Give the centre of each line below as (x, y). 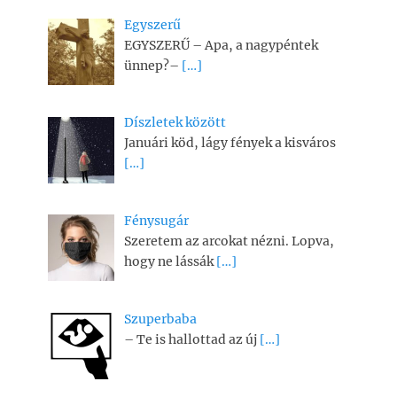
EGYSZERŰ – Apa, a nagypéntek (221, 45)
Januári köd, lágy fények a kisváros (230, 143)
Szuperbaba (160, 319)
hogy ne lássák (170, 262)
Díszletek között (175, 123)
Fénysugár (156, 221)
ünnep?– (152, 65)
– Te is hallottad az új (191, 339)
